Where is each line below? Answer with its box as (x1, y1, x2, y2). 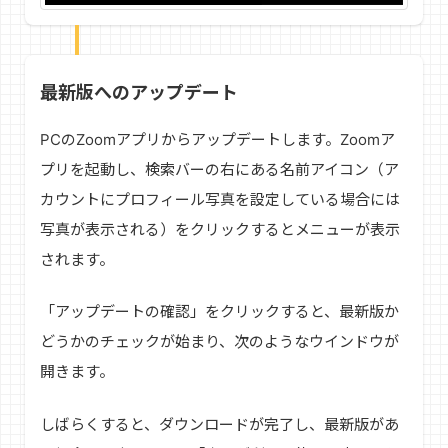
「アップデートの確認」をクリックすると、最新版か (40, 302, 399, 321)
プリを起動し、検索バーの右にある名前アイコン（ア (40, 159, 399, 179)
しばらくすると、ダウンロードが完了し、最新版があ (40, 414, 399, 434)
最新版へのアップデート (40, 81, 238, 103)
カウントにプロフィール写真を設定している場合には (40, 189, 400, 209)
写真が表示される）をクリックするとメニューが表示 (40, 219, 400, 239)
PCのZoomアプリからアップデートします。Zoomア (40, 129, 395, 149)
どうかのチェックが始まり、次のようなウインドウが (40, 332, 399, 351)
